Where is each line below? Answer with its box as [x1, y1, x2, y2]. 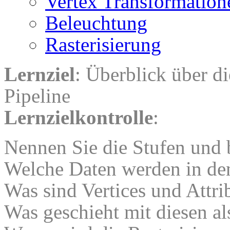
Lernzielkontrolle [4, 106, 153, 128]
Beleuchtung [45, 11, 147, 34]
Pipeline [4, 84, 70, 107]
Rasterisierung [45, 33, 161, 55]
